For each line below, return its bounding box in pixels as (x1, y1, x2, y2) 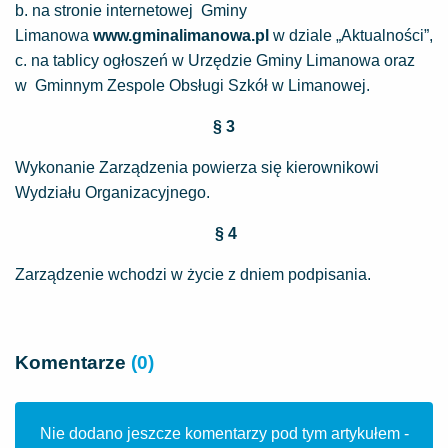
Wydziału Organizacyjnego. (15, 184, 210, 201)
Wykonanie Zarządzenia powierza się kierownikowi (15, 159, 379, 176)
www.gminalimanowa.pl (93, 27, 269, 44)
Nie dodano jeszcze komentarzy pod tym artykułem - (39, 425, 409, 442)
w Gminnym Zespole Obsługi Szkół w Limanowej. (15, 77, 370, 94)
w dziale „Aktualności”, (269, 27, 433, 44)
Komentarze (15, 352, 131, 373)
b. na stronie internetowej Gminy (15, 2, 247, 19)
